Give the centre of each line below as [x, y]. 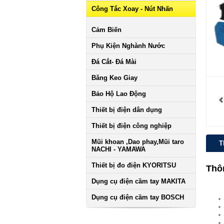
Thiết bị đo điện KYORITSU [134, 165]
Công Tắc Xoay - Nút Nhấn [132, 9]
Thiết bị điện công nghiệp [131, 126]
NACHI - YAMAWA [118, 149]
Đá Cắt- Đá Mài [114, 62]
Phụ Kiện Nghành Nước [128, 46]
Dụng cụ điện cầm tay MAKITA [138, 181]
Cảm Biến [106, 30]
